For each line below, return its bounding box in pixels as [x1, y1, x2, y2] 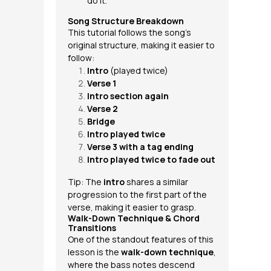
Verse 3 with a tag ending [87, 141, 194, 152]
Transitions [68, 222, 116, 233]
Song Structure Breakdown [68, 15, 184, 27]
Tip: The [68, 176, 103, 188]
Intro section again [87, 90, 169, 102]
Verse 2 [87, 103, 118, 114]
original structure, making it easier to [68, 39, 215, 51]
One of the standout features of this [68, 233, 214, 245]
